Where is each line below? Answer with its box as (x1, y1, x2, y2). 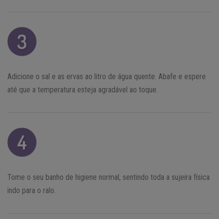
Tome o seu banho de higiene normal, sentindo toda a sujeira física (7, 172, 210, 182)
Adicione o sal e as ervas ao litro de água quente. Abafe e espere (7, 71, 206, 81)
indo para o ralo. (7, 185, 56, 195)
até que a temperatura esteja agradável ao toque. (7, 85, 158, 94)
